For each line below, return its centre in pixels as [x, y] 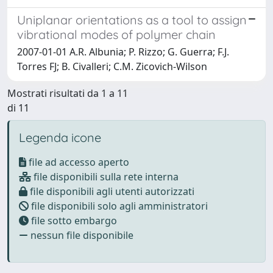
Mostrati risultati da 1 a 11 [68, 93]
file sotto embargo [73, 220]
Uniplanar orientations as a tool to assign [132, 19]
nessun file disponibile [81, 235]
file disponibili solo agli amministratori [118, 206]
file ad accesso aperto [78, 162]
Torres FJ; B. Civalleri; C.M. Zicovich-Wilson [112, 66]
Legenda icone [60, 137]
